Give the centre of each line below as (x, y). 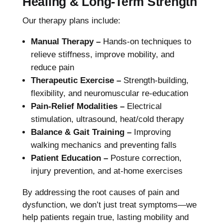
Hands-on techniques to (146, 41)
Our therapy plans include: (71, 20)
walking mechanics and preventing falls (104, 145)
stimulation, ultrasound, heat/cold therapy (107, 119)
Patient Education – (69, 158)
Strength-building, (155, 80)
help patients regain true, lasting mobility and (105, 217)
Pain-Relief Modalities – (77, 106)
